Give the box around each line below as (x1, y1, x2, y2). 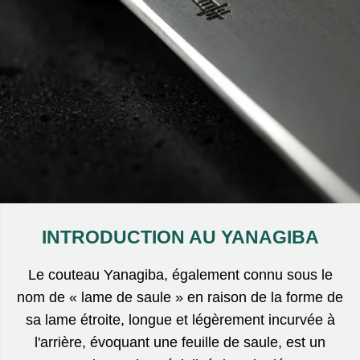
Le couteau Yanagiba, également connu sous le (27, 267, 333, 284)
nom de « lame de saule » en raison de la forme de (17, 289, 343, 306)
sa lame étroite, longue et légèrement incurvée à (25, 312, 335, 329)
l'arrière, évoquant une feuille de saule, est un (35, 334, 325, 351)
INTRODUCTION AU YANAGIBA (41, 227, 319, 248)
